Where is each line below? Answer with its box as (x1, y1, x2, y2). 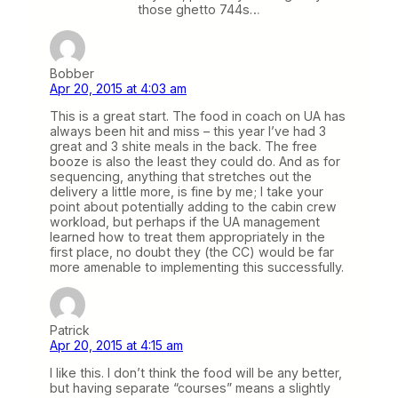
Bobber (50, 65, 94, 81)
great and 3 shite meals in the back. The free (50, 138, 317, 154)
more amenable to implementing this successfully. (50, 259, 344, 275)
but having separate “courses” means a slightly (50, 380, 330, 396)
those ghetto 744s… (138, 2, 260, 18)
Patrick (50, 322, 90, 338)
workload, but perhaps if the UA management (50, 213, 320, 229)
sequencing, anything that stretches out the (50, 168, 312, 184)
